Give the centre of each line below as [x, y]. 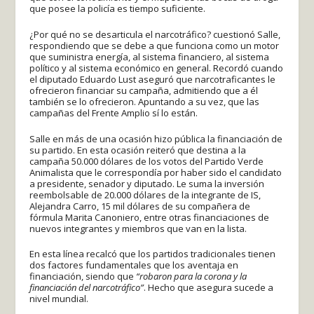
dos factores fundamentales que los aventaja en [134, 265]
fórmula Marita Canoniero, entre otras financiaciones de [150, 217]
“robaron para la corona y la [192, 277]
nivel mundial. [59, 299]
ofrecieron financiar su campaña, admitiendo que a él [144, 90]
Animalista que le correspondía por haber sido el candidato [156, 172]
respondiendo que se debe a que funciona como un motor [155, 45]
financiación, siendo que [83, 277]
